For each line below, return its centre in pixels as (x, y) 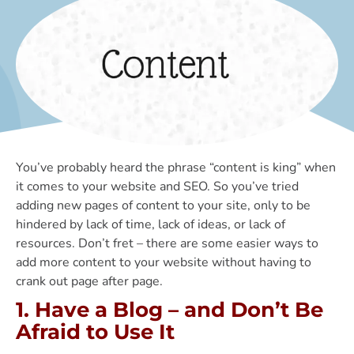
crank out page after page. (89, 281)
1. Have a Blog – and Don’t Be (169, 309)
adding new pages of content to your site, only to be (163, 205)
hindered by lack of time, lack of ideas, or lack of (151, 224)
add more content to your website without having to (164, 262)
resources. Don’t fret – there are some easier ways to (167, 243)
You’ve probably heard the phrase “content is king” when (176, 167)
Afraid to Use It (95, 331)
